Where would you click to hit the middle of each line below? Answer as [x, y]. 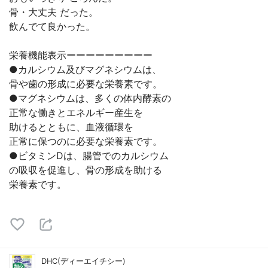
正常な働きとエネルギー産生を [76, 112]
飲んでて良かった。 [52, 26]
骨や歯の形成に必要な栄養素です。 [86, 84]
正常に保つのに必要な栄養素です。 [86, 141]
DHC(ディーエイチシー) [83, 261]
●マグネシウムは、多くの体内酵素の [90, 98]
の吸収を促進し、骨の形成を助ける [86, 170]
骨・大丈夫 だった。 [54, 12]
